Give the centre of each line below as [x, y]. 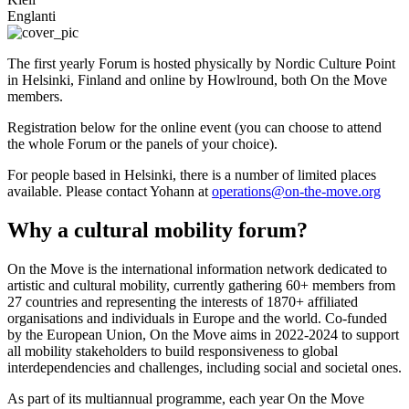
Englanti [31, 16]
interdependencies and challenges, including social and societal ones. [204, 367]
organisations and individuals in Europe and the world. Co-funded [197, 318]
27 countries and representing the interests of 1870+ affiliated [183, 301]
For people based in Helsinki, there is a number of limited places [192, 174]
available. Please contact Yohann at [110, 191]
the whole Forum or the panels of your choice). [142, 143]
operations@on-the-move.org [296, 191]
